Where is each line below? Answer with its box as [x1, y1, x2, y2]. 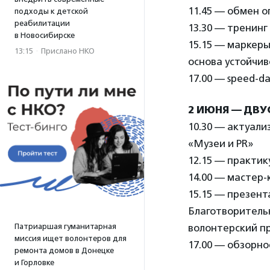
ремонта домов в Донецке [14, 246, 114, 255]
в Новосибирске [14, 31, 75, 40]
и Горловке [14, 258, 54, 267]
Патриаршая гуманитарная [14, 222, 116, 231]
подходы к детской [14, 7, 88, 16]
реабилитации [14, 19, 70, 28]
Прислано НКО [41, 46, 95, 55]
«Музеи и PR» [188, 137, 253, 149]
